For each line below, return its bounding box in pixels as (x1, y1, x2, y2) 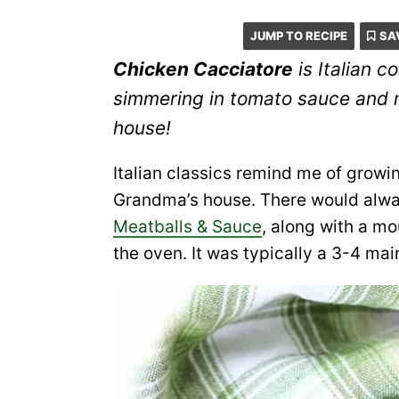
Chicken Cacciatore (113, 58, 293, 80)
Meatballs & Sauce (113, 216, 262, 237)
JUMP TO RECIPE (249, 28, 347, 43)
